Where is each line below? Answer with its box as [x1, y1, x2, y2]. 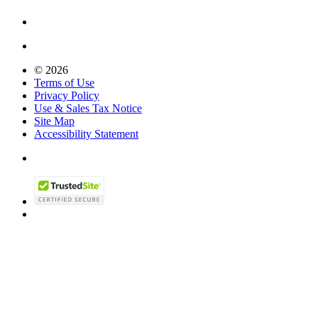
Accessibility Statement [34, 127, 138, 140]
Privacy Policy [34, 89, 99, 102]
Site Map [34, 114, 75, 127]
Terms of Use [34, 76, 94, 89]
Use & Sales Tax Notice [34, 102, 142, 114]
